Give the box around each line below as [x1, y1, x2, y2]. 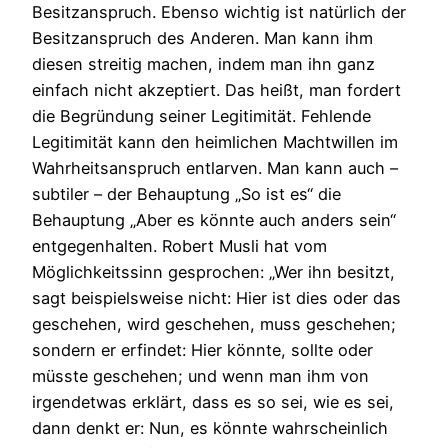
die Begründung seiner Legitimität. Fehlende [32, 105, 371, 126]
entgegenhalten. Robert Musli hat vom [32, 235, 327, 256]
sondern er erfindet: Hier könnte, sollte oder [32, 339, 373, 360]
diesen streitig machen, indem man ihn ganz [32, 53, 375, 74]
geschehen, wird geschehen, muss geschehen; [32, 313, 396, 334]
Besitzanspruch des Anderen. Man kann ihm [32, 27, 373, 48]
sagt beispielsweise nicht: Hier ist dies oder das [32, 287, 401, 308]
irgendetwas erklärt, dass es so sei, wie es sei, [32, 391, 394, 412]
